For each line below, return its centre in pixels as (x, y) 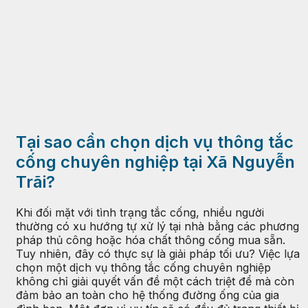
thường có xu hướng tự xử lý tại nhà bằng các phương (157, 226)
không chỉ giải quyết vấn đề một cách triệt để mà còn (155, 281)
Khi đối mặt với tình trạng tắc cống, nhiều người (140, 212)
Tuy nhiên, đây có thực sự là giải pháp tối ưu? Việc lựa (158, 253)
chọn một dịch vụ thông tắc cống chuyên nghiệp (143, 267)
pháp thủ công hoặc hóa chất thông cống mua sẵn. (151, 240)
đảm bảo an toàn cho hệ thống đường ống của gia (147, 295)
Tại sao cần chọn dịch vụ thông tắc (155, 142)
